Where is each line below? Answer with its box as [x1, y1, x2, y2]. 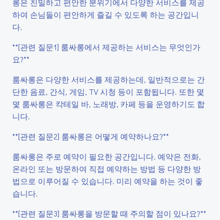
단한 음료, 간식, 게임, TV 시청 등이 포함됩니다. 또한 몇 [12, 86, 204, 97]
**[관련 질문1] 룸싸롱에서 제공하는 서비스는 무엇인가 [12, 42, 200, 52]
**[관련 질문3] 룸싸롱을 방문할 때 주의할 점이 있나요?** [12, 208, 206, 219]
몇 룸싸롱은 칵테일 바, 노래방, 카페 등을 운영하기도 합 [12, 99, 205, 109]
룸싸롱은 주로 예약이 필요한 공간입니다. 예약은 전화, [12, 151, 201, 162]
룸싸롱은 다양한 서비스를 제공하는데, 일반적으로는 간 [12, 74, 205, 84]
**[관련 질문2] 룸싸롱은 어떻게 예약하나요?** [12, 131, 169, 141]
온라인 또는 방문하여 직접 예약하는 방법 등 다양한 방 [12, 164, 201, 174]
